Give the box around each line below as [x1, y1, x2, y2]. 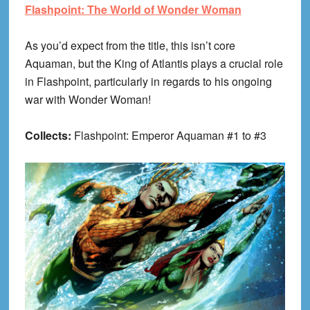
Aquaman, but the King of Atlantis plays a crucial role [24, 55, 283, 72]
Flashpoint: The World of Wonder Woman [24, 1, 241, 18]
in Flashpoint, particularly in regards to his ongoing [24, 73, 272, 90]
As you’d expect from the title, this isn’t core [24, 37, 235, 54]
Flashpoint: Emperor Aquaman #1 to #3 [73, 127, 266, 144]
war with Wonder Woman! [24, 91, 151, 108]
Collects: [24, 127, 74, 144]
